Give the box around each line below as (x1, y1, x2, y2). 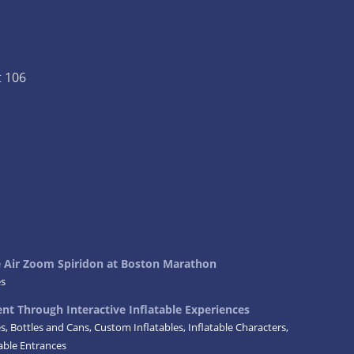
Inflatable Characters (188, 320, 287, 334)
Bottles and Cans (10, 320, 90, 334)
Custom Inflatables (94, 320, 184, 334)
